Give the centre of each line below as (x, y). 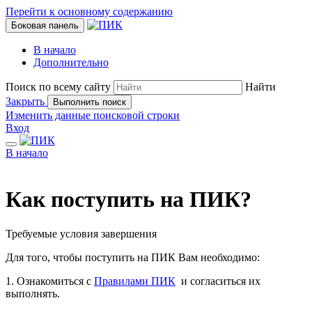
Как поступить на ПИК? (128, 200)
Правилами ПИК (135, 281)
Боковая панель (45, 25)
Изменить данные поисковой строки (93, 115)
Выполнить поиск (89, 102)
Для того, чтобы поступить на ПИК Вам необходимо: (133, 257)
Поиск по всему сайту (58, 87)
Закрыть (25, 101)
